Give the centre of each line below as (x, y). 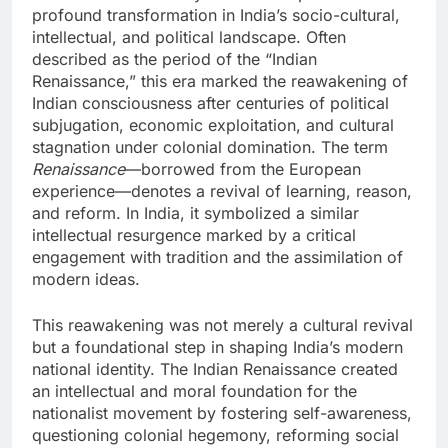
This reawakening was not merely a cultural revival (222, 325)
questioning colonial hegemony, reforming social (215, 435)
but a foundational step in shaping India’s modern (217, 347)
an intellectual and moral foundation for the (194, 391)
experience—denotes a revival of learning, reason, (222, 191)
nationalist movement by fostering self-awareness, (222, 413)
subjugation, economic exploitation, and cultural (213, 125)
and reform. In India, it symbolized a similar (195, 213)
